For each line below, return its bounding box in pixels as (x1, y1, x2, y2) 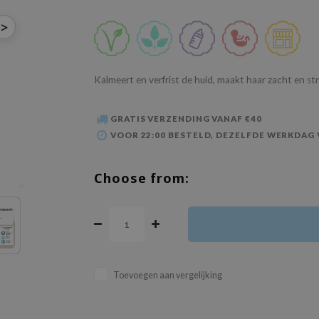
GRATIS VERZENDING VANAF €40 (110, 114, 262, 124)
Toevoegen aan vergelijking (113, 270, 222, 281)
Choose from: (94, 169, 189, 187)
